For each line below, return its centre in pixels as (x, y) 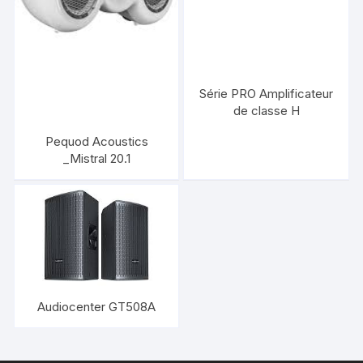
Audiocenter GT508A (97, 307)
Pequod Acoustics (96, 141)
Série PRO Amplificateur (267, 93)
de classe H (266, 110)
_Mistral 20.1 (96, 158)
